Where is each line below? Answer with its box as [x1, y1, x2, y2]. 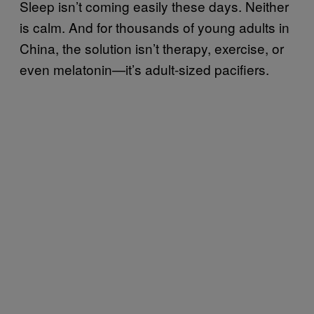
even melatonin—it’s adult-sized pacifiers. [20, 59, 269, 78]
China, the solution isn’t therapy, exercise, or [20, 38, 284, 57]
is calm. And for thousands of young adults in [20, 17, 289, 36]
